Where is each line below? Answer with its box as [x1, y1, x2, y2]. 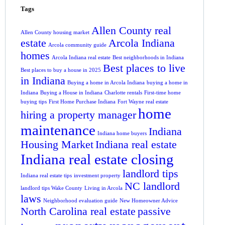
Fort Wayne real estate [118, 98, 169, 104]
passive [138, 205, 171, 217]
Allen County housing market [21, 29, 90, 35]
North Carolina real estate [21, 205, 136, 217]
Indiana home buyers [97, 130, 147, 136]
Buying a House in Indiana [40, 89, 103, 95]
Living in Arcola [84, 185, 123, 191]
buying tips [21, 98, 47, 104]
